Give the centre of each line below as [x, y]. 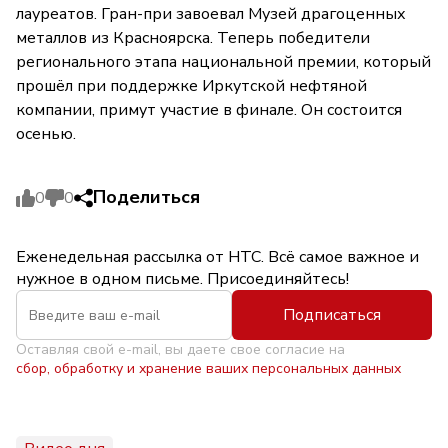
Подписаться [332, 315]
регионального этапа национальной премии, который [223, 62]
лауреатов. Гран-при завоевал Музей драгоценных [211, 14]
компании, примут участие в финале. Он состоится [209, 110]
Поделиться [146, 197]
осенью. [48, 134]
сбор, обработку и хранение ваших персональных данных [208, 368]
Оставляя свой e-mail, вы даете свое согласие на [180, 349]
